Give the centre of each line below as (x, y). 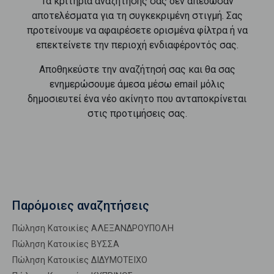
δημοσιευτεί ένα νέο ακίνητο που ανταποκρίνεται (137, 99)
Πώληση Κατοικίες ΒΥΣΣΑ (66, 244)
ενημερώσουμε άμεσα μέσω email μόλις (137, 84)
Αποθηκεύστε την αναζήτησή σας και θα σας (137, 69)
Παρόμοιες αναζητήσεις (81, 206)
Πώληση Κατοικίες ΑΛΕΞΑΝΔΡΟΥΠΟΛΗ (93, 228)
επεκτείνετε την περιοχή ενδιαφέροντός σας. (137, 45)
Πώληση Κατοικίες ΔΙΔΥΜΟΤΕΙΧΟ (80, 260)
